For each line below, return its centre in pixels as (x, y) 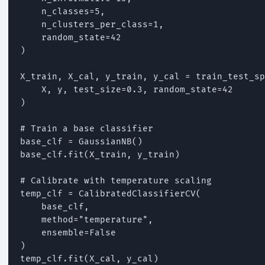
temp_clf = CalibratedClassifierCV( (111, 193)
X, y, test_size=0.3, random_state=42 (127, 89)
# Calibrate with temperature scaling (116, 180)
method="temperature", (87, 219)
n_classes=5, (63, 11)
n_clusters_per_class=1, (92, 24)
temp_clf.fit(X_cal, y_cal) (89, 258)
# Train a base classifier (87, 128)
